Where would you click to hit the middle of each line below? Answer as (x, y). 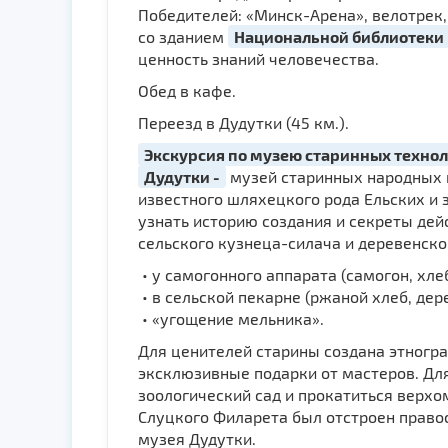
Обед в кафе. (187, 90)
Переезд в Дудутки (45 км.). (243, 122)
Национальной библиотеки (339, 36)
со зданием (183, 36)
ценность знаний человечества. (258, 58)
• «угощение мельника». (231, 318)
